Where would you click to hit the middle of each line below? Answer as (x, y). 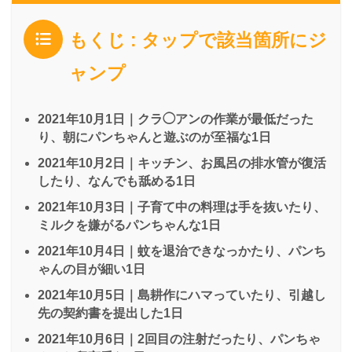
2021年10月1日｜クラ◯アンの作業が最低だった (176, 119)
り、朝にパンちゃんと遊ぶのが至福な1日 (154, 137)
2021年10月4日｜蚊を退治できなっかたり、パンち (182, 251)
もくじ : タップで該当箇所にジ (198, 40)
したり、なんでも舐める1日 (117, 181)
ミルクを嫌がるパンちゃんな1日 (129, 225)
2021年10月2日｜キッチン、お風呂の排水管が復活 (182, 163)
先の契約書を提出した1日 (110, 313)
